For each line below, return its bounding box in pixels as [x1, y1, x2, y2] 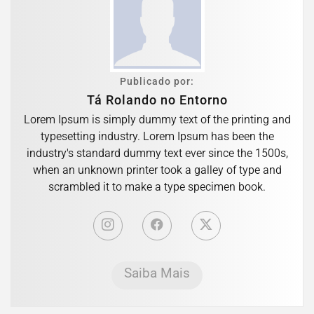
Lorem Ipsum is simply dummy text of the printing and [23, 112, 291, 126]
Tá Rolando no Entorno [86, 93, 228, 107]
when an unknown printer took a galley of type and [32, 163, 282, 177]
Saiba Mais [124, 264, 190, 281]
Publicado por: [120, 75, 194, 88]
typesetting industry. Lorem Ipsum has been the [40, 129, 274, 143]
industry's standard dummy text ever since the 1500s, [26, 146, 288, 160]
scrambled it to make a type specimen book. [48, 179, 266, 193]
